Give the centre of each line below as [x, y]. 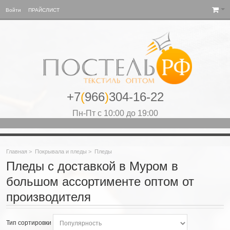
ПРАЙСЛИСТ [44, 10]
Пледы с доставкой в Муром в [92, 166]
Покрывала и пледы [61, 151]
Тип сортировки [29, 223]
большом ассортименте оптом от [100, 181]
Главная [17, 151]
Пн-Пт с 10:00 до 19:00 [115, 113]
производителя [49, 197]
